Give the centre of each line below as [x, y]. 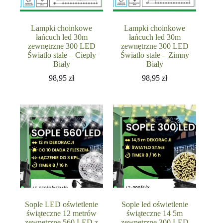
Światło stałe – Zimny [155, 55]
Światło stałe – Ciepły [61, 55]
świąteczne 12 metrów [62, 213]
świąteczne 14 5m [155, 213]
